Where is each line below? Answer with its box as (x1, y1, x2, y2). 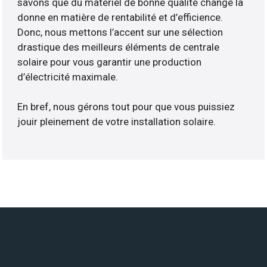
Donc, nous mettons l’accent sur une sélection (17, 26, 223, 39)
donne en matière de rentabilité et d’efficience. (17, 11, 223, 24)
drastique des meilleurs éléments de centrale (17, 41, 220, 54)
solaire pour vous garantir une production (17, 56, 202, 69)
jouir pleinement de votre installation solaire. (17, 116, 216, 128)
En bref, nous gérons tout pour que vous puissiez (17, 101, 235, 113)
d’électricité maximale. (17, 71, 119, 83)
